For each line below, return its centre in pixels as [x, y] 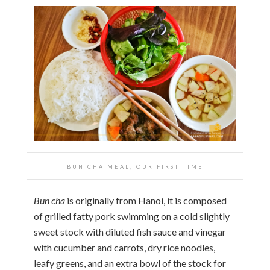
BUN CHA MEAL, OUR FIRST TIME [135, 167]
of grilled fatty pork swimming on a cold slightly [132, 216]
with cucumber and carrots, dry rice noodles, [124, 248]
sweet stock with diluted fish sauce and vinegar [130, 232]
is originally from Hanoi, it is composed [146, 201]
